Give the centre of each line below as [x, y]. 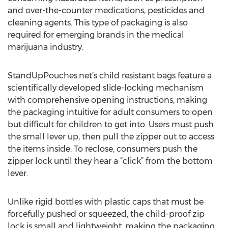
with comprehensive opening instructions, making [107, 100]
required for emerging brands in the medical [96, 35]
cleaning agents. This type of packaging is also [98, 23]
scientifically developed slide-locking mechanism [106, 88]
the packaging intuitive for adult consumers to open [110, 112]
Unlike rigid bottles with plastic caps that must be [106, 202]
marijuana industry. [46, 47]
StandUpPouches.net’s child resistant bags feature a [110, 76]
